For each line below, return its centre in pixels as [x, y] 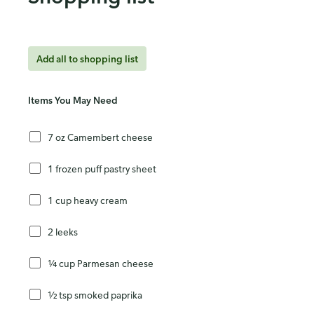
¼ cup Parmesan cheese [101, 263]
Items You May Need [73, 100]
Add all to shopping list [87, 59]
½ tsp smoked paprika [95, 294]
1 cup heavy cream [88, 200]
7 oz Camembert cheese [100, 137]
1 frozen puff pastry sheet [102, 168]
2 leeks [63, 231]
